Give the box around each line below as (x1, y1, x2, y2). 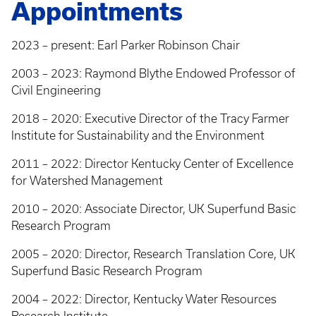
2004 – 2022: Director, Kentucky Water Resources (11, 293, 276, 305)
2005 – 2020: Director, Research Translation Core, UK (11, 248, 296, 260)
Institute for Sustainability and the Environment (11, 129, 265, 142)
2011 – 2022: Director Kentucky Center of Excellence (11, 157, 293, 170)
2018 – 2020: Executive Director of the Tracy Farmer (11, 112, 289, 125)
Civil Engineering (11, 84, 101, 97)
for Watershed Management (11, 174, 163, 187)
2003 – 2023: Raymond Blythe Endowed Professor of (11, 67, 296, 80)
